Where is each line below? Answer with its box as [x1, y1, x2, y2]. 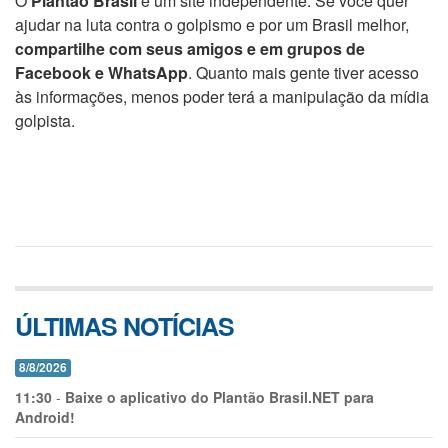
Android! [15, 407, 75, 427]
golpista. [15, 109, 75, 132]
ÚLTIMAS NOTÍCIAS [15, 308, 234, 344]
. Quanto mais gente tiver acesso [188, 61, 419, 84]
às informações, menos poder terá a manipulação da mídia [15, 85, 429, 108]
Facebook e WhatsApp [15, 61, 188, 84]
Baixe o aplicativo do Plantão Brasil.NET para [65, 387, 374, 407]
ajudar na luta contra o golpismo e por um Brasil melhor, [15, 13, 409, 36]
